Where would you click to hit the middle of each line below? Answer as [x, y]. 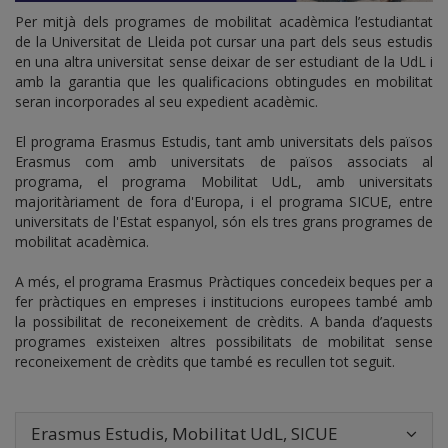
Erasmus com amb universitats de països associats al [224, 161]
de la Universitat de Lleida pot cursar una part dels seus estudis [224, 41]
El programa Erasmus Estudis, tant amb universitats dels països [224, 141]
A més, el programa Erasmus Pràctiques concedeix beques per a [224, 281]
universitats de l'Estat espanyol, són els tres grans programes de [224, 221]
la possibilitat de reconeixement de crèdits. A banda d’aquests [224, 321]
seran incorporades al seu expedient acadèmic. [166, 101]
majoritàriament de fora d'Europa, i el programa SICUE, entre [224, 201]
